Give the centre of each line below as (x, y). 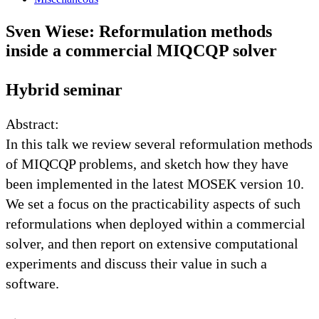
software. (32, 283)
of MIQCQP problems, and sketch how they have (147, 163)
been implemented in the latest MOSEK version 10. (155, 183)
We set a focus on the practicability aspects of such (153, 203)
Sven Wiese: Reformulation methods (139, 31)
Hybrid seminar (64, 89)
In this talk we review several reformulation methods (159, 143)
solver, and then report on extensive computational (152, 243)
